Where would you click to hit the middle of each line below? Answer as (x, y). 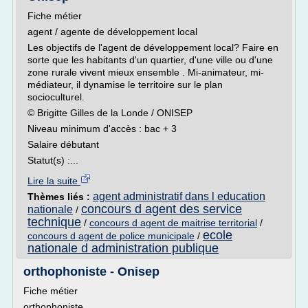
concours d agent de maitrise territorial (173, 223)
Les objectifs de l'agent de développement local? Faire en (153, 47)
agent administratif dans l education (179, 196)
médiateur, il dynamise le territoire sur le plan (125, 85)
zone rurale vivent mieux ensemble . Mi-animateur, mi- (146, 72)
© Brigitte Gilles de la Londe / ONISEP (110, 113)
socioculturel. (56, 97)
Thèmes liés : (60, 197)
